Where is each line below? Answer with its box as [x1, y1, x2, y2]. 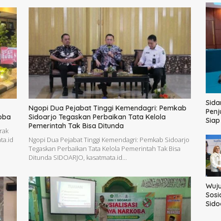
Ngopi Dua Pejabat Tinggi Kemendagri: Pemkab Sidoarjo [28, 135, 189, 145]
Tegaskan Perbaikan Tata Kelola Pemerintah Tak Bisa [28, 144, 181, 153]
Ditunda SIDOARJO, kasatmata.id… [28, 153, 127, 162]
